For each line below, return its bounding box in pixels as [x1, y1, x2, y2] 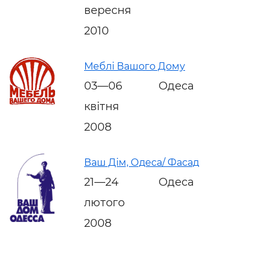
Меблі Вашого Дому [84, 60, 185, 72]
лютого [84, 195, 125, 209]
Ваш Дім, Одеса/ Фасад [84, 156, 199, 168]
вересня [84, 3, 131, 17]
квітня [84, 99, 119, 113]
